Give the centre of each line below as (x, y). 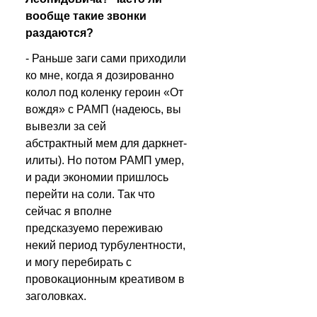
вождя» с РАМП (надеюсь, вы (103, 109)
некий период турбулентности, (105, 245)
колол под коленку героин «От (104, 92)
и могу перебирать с (79, 262)
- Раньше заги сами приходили (106, 58)
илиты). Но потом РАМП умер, (105, 160)
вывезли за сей (66, 126)
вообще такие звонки (86, 16)
